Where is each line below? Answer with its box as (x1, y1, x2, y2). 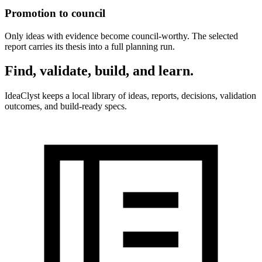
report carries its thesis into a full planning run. (5, 41, 175, 51)
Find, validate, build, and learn (5, 63, 190, 79)
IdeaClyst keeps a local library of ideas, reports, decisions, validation (5, 91, 256, 101)
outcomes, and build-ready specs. (5, 101, 127, 112)
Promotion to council (5, 6, 105, 19)
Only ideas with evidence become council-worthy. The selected (5, 30, 238, 41)
